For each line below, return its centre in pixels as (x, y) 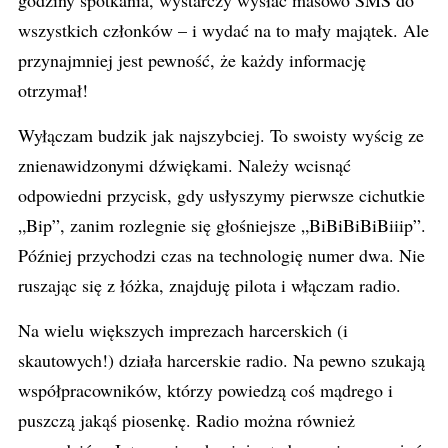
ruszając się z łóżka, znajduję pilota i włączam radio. (209, 285)
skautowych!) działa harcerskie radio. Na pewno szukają (221, 360)
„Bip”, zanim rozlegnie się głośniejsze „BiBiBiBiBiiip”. (222, 225)
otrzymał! (53, 90)
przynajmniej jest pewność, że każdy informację (192, 60)
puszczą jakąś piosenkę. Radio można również (186, 420)
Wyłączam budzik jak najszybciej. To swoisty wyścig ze (221, 135)
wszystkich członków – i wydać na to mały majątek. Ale (223, 30)
